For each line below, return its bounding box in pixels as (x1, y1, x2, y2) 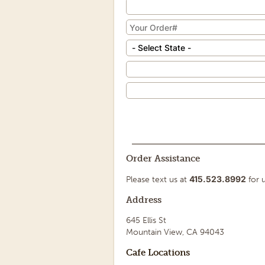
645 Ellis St (126, 215, 166, 225)
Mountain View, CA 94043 (126, 227, 224, 237)
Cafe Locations (126, 247, 190, 258)
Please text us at (126, 174, 189, 185)
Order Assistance (126, 153, 200, 164)
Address (126, 195, 161, 205)
